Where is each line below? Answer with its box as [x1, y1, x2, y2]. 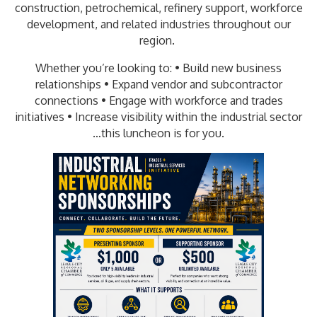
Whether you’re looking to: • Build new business [35, 61, 282, 75]
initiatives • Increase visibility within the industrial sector [15, 110, 302, 124]
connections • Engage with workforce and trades [34, 93, 283, 108]
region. [139, 33, 178, 47]
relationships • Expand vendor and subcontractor [35, 77, 282, 91]
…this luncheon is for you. [93, 126, 224, 140]
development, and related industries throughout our [26, 17, 291, 31]
